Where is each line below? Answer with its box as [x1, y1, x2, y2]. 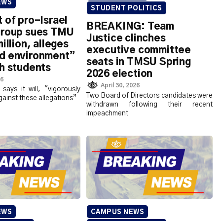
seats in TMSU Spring [86, 57, 191, 68]
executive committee [86, 45, 191, 56]
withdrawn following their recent [86, 101, 213, 108]
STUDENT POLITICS [90, 5, 162, 12]
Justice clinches [86, 34, 166, 44]
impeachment [86, 110, 128, 117]
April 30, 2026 [101, 82, 140, 88]
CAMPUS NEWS [90, 209, 145, 216]
